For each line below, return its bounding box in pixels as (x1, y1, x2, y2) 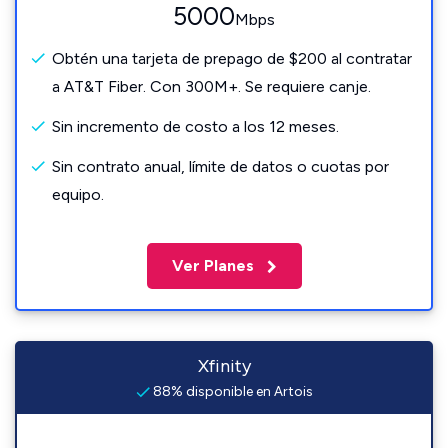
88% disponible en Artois (149, 383, 313, 400)
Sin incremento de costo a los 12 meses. (52, 117, 339, 136)
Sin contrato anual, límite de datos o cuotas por (52, 157, 389, 176)
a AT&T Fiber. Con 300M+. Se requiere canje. (52, 77, 371, 96)
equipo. (52, 185, 104, 204)
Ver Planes (171, 256, 258, 275)
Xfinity (197, 355, 251, 377)
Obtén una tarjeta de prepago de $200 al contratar (52, 49, 412, 68)
